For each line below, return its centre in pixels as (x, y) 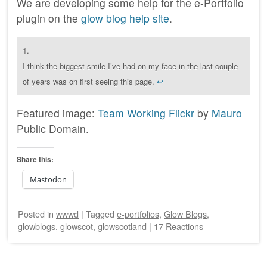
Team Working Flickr (146, 113)
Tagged (101, 213)
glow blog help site (125, 18)
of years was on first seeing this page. (90, 81)
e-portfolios (138, 213)
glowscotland (122, 226)
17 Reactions (178, 226)
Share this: (35, 159)
